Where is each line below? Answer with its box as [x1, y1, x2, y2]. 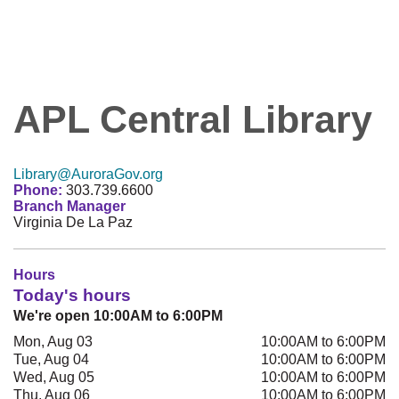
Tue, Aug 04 [13, 351, 89, 367]
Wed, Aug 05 [13, 369, 94, 385]
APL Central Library [13, 97, 372, 141]
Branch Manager [13, 198, 126, 214]
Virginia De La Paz [13, 214, 133, 230]
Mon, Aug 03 [13, 333, 93, 349]
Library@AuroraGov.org [13, 166, 163, 182]
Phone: [13, 182, 66, 198]
